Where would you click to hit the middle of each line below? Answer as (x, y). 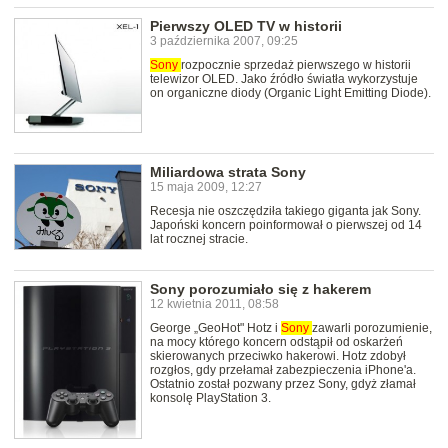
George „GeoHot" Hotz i (215, 327)
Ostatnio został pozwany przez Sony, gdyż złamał (283, 383)
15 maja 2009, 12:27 (206, 187)
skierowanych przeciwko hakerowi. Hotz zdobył (278, 355)
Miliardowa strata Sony (228, 172)
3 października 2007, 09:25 (224, 40)
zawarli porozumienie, (372, 327)
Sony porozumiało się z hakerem (260, 288)
